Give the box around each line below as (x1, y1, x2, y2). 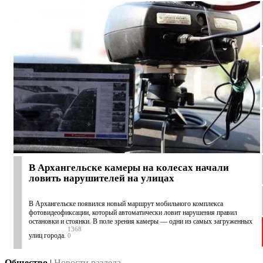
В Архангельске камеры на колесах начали (29, 162, 229, 174)
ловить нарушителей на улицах (29, 173, 174, 184)
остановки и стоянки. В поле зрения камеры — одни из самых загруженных (29, 217, 252, 226)
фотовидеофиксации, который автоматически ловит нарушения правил (29, 208, 237, 217)
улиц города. (29, 231, 66, 240)
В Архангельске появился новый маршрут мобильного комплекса (29, 200, 223, 208)
